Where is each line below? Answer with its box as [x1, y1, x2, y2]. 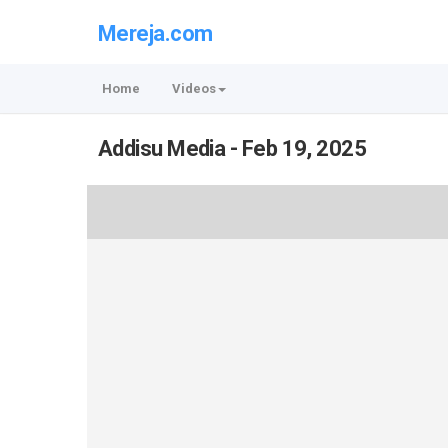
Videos [172, 81, 216, 96]
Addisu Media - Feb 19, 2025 [98, 136, 367, 161]
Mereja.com [98, 20, 213, 46]
